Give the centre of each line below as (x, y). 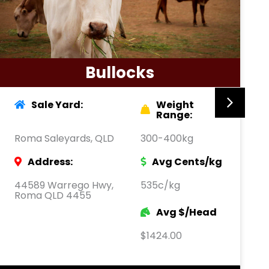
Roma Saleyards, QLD (64, 138)
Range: (174, 115)
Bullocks (119, 72)
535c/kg (160, 185)
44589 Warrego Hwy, (64, 185)
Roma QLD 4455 (53, 195)
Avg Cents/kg (187, 162)
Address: (50, 162)
